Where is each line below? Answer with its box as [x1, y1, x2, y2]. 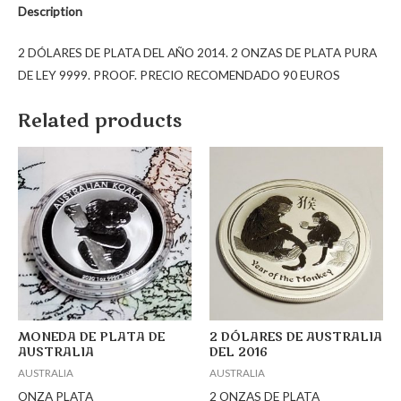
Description [18, 4, 82, 20]
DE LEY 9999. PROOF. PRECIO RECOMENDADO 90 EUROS [18, 66, 340, 82]
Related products [18, 109, 182, 134]
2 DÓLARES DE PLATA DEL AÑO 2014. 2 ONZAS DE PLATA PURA [18, 44, 377, 60]
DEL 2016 [209, 344, 268, 361]
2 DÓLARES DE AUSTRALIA [209, 328, 382, 346]
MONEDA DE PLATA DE [18, 328, 165, 346]
